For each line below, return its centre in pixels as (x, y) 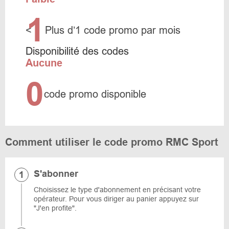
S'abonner (56, 174)
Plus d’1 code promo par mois (113, 30)
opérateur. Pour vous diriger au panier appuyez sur (116, 199)
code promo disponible (95, 94)
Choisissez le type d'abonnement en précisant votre (117, 190)
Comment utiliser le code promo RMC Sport (112, 142)
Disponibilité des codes (77, 51)
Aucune (44, 63)
